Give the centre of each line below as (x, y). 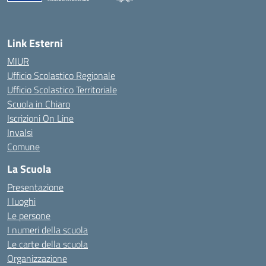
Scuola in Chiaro (39, 104)
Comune (23, 147)
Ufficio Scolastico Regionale (61, 75)
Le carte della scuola (47, 244)
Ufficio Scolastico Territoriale (62, 90)
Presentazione (35, 187)
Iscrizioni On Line (40, 118)
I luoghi (21, 201)
